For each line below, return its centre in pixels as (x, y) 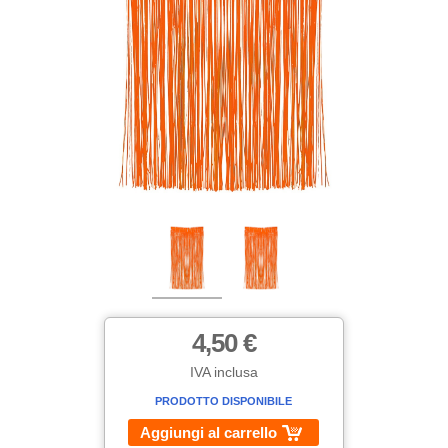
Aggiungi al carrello (209, 433)
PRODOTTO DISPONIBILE (224, 401)
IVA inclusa (223, 372)
